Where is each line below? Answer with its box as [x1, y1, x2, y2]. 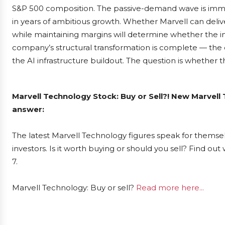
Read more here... [136, 183, 204, 192]
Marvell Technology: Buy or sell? [12, 183, 136, 192]
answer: [12, 104, 44, 114]
